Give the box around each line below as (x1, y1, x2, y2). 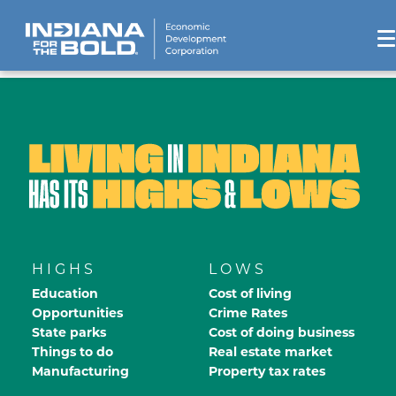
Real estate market (209, 343, 332, 360)
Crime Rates (209, 304, 287, 321)
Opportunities (32, 304, 123, 321)
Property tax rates (209, 362, 325, 379)
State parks (32, 324, 106, 340)
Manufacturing (32, 362, 129, 379)
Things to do (32, 343, 113, 360)
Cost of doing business (209, 324, 354, 340)
